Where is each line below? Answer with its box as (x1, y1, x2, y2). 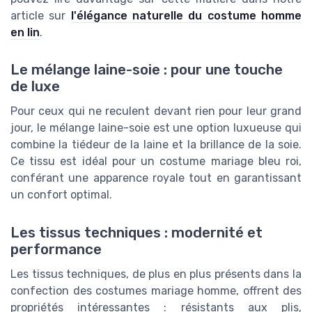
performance (10, 240, 102, 258)
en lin (10, 26, 40, 40)
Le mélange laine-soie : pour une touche (10, 61, 283, 79)
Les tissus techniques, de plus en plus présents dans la (10, 267, 302, 281)
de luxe (10, 78, 60, 95)
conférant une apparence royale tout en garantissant (10, 171, 302, 185)
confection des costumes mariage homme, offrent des (10, 283, 302, 297)
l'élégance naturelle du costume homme (70, 9, 302, 23)
